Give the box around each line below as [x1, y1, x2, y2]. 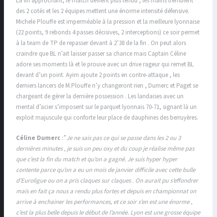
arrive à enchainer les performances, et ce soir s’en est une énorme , [16, 197, 192, 206]
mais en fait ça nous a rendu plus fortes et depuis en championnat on [16, 186, 196, 196]
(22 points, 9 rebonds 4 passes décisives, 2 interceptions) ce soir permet [16, 28, 200, 37]
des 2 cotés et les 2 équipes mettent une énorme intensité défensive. [16, 7, 189, 16]
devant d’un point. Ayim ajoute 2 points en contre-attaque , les [16, 71, 180, 80]
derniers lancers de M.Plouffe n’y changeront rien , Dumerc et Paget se [16, 81, 198, 91]
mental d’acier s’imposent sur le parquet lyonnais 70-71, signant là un [16, 103, 197, 112]
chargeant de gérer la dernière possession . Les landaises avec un [16, 92, 184, 101]
